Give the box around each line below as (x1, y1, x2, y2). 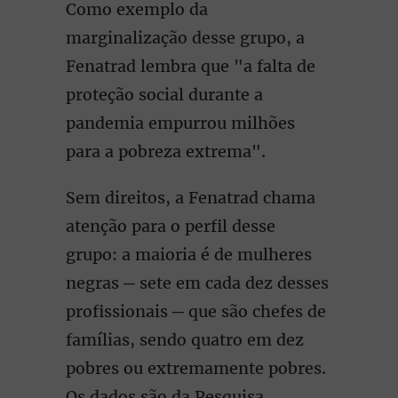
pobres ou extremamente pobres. (66, 358, 326, 378)
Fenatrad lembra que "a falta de (66, 56, 315, 76)
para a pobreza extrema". (66, 141, 266, 162)
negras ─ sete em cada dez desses (66, 273, 329, 293)
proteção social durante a (66, 84, 263, 105)
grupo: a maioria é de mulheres (66, 244, 312, 265)
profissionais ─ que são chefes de (66, 301, 326, 322)
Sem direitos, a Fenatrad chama (66, 187, 315, 208)
